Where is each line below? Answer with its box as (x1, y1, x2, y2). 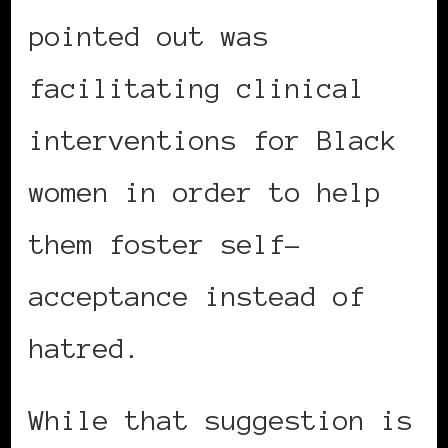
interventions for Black (29, 125, 397, 156)
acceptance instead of (29, 281, 365, 312)
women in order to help (29, 177, 381, 208)
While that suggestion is (29, 405, 413, 436)
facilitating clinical (29, 73, 365, 104)
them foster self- (29, 229, 301, 260)
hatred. (29, 333, 141, 364)
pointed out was (29, 21, 269, 52)
